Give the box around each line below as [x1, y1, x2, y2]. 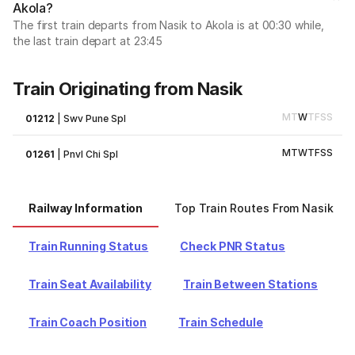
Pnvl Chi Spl [63, 148, 119, 160]
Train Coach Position [29, 315, 147, 329]
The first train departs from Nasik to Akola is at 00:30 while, [13, 18, 324, 32]
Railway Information [29, 201, 143, 215]
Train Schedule [178, 315, 263, 329]
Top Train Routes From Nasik [174, 201, 334, 215]
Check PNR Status [180, 239, 285, 253]
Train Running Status [29, 239, 149, 253]
